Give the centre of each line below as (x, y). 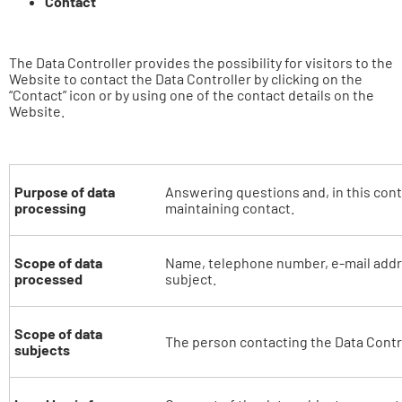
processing (50, 208)
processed (48, 279)
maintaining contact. (230, 208)
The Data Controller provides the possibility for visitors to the (201, 62)
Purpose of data (65, 192)
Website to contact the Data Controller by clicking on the (186, 79)
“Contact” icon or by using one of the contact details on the (192, 95)
